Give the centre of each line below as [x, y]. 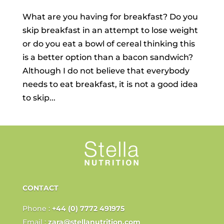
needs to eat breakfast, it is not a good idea [110, 84]
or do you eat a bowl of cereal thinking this [108, 44]
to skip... [39, 98]
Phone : [37, 209]
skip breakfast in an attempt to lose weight [110, 30]
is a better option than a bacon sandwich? [107, 57]
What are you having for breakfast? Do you [110, 17]
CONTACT [40, 188]
